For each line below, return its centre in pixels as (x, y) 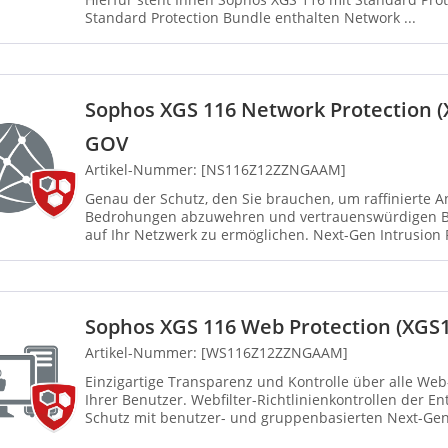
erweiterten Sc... (139, 253)
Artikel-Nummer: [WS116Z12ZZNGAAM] (216, 353)
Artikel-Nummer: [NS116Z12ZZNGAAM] (215, 170)
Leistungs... (123, 436)
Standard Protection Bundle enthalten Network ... (380, 18)
